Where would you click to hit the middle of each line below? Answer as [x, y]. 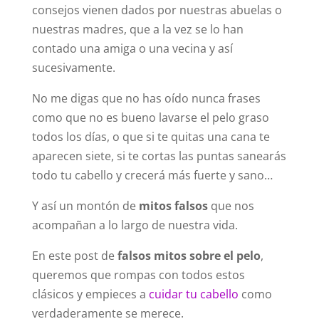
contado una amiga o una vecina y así [132, 48]
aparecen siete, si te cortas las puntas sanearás [159, 156]
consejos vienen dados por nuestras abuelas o [157, 10]
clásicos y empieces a [90, 294]
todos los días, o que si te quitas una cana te [151, 137]
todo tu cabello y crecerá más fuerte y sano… [152, 175]
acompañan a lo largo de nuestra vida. [135, 225]
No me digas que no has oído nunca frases [146, 98]
